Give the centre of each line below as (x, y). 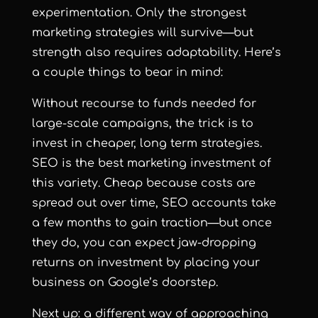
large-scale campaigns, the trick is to (142, 123)
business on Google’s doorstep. (126, 282)
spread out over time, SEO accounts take (154, 203)
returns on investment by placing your (146, 262)
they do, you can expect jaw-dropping (144, 242)
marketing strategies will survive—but (142, 32)
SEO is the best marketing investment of (151, 163)
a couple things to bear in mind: (127, 72)
